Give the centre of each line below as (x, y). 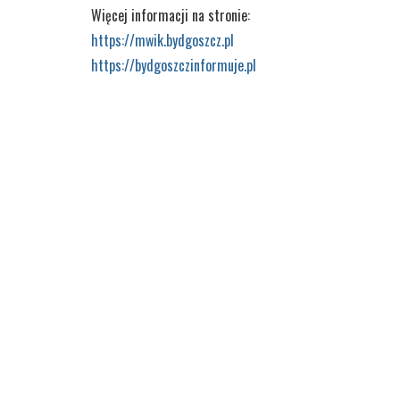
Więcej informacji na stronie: (171, 16)
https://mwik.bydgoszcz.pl (162, 41)
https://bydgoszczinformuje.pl (174, 66)
